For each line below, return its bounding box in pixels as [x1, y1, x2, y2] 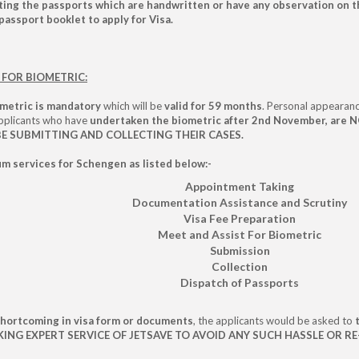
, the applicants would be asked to [193, 313, 355, 327]
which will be [103, 99, 164, 112]
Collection [212, 259, 268, 273]
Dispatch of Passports [180, 275, 299, 289]
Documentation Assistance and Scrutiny [132, 195, 347, 209]
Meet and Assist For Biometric [158, 227, 321, 241]
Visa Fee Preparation [184, 211, 296, 225]
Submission [209, 243, 270, 257]
